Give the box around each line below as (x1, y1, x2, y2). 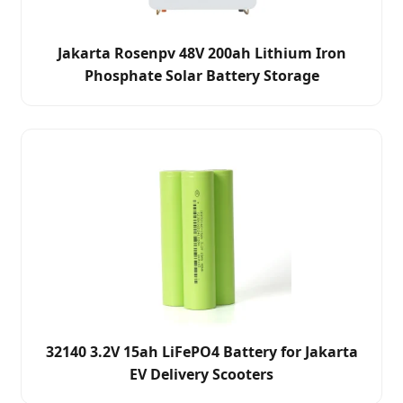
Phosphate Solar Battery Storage (84, 66, 319, 86)
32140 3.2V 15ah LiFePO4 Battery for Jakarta (45, 342, 358, 363)
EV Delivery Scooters (130, 364, 273, 385)
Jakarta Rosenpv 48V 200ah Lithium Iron (57, 43, 346, 64)
